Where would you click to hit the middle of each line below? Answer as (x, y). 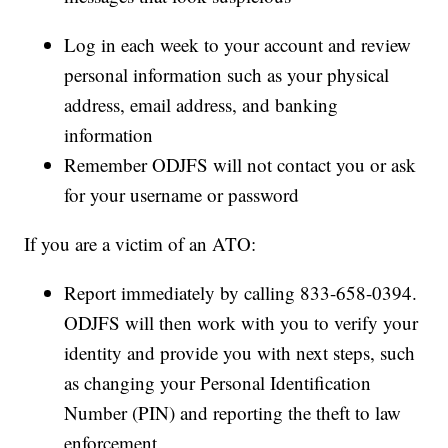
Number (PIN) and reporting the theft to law (233, 413)
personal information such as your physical (227, 75)
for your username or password (182, 195)
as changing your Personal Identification (218, 383)
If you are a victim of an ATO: (140, 244)
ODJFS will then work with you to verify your (241, 323)
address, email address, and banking (201, 105)
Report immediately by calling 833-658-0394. (241, 293)
